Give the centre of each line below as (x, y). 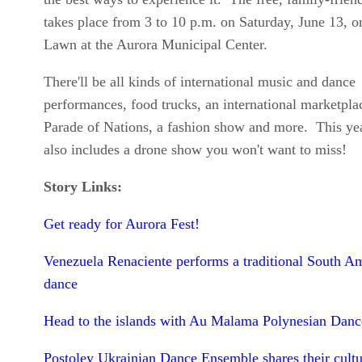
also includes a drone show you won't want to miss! (195, 150)
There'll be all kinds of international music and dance (199, 82)
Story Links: (82, 187)
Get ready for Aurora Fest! (121, 224)
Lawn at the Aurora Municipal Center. (159, 45)
